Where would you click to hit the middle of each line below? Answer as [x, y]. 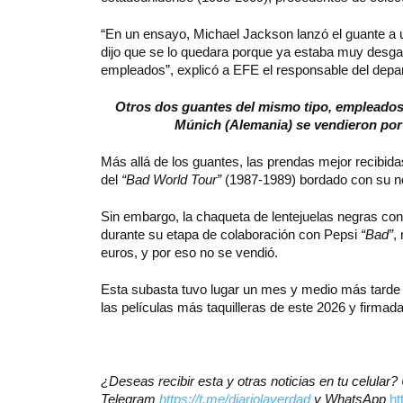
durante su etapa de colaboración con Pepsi [231, 235]
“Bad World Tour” [171, 180]
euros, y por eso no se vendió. [189, 253]
